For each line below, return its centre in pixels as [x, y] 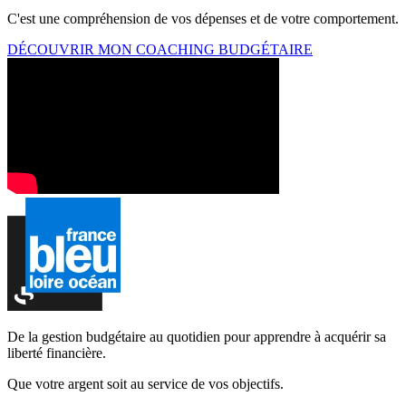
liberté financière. [57, 353]
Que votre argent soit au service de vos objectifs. [145, 383]
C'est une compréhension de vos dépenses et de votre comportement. [203, 18]
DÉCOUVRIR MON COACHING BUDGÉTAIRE [160, 49]
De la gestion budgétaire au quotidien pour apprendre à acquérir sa [197, 336]
